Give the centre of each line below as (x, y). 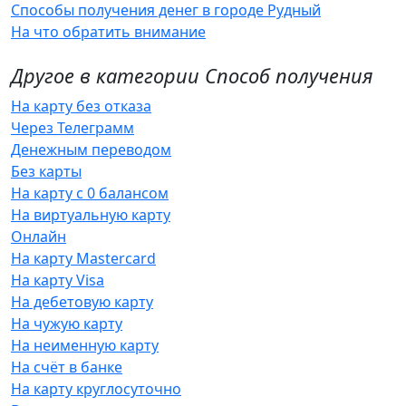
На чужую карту (67, 324)
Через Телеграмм (72, 128)
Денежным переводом (91, 150)
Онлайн (39, 237)
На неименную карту (85, 345)
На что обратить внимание (108, 32)
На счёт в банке (67, 367)
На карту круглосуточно (96, 389)
